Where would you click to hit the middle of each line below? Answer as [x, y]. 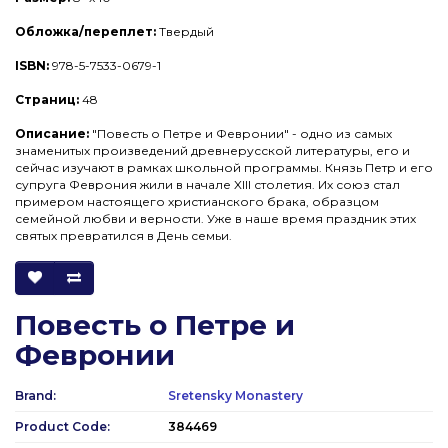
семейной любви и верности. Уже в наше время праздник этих [215, 218]
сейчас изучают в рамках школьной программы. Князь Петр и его [224, 167]
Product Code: [62, 426]
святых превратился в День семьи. [123, 235]
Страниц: [47, 99]
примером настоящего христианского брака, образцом [197, 201]
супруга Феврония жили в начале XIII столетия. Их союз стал [207, 184]
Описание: [52, 133]
